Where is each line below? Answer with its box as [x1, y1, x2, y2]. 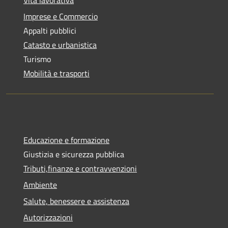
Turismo [23, 53, 51, 66]
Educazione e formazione [23, 134, 109, 147]
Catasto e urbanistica [23, 39, 97, 51]
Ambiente [23, 179, 57, 191]
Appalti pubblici [23, 24, 76, 37]
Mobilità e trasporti [23, 67, 90, 80]
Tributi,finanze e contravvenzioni [23, 162, 137, 175]
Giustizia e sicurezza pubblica [23, 148, 124, 161]
